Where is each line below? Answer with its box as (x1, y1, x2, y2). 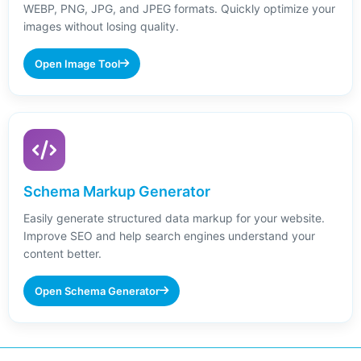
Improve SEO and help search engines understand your (23, 228, 315, 243)
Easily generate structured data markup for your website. (23, 210, 325, 225)
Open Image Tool (35, 56, 120, 70)
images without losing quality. (23, 19, 179, 33)
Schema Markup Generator (23, 182, 210, 200)
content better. (23, 246, 102, 260)
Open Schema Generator (35, 284, 160, 297)
